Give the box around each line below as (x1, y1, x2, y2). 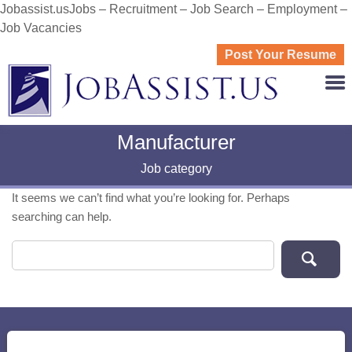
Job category (140, 162, 212, 175)
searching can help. (12, 210, 112, 223)
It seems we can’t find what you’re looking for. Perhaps (12, 191, 290, 204)
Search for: (12, 242, 62, 254)
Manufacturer (116, 130, 236, 154)
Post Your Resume (225, 48, 336, 61)
